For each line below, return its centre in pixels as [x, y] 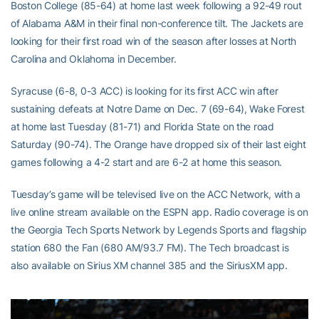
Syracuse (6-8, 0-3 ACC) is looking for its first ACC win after [145, 91]
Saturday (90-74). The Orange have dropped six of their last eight [158, 144]
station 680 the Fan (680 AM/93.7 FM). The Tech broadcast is [150, 247]
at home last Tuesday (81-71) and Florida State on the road [142, 126]
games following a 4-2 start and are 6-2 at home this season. [147, 162]
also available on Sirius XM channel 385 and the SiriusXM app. [149, 265]
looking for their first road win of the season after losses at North [153, 41]
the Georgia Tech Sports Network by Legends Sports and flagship [159, 230]
